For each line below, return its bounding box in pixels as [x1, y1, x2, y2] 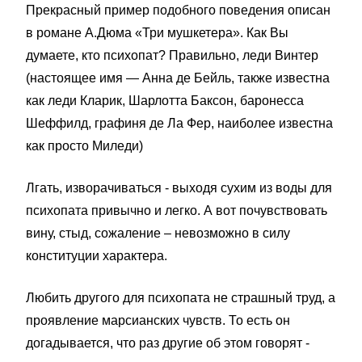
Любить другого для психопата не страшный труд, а [26, 291, 335, 305]
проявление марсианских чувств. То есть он [26, 314, 290, 327]
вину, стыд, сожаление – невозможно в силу [26, 226, 290, 240]
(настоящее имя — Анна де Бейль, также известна [26, 71, 330, 85]
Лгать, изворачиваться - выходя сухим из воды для [26, 181, 332, 195]
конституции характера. [26, 249, 167, 263]
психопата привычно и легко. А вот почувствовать [26, 204, 327, 217]
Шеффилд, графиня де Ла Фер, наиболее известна [26, 116, 333, 130]
